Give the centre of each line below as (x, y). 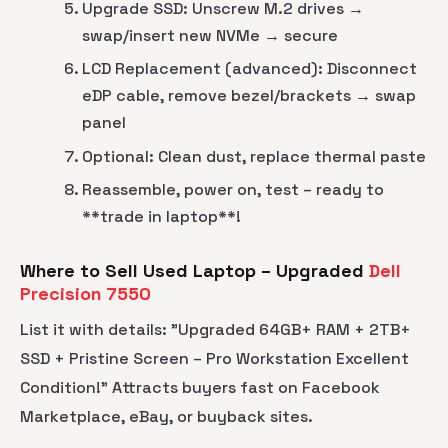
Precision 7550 (85, 293)
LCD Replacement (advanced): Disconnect (250, 69)
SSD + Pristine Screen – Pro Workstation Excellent (214, 358)
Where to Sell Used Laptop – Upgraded (194, 270)
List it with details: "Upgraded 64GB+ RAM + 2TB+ (215, 329)
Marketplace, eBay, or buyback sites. (166, 416)
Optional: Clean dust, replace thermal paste (254, 156)
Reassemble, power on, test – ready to (233, 190)
